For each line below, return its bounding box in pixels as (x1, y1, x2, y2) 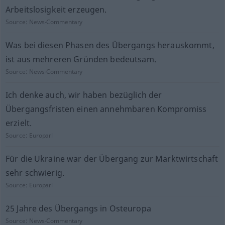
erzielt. (5, 118, 32, 129)
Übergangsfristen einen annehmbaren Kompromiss (5, 103, 207, 115)
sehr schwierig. (5, 167, 65, 178)
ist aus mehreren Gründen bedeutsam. (5, 54, 156, 65)
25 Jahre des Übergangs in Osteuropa (5, 203, 151, 214)
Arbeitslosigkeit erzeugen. (5, 4, 107, 15)
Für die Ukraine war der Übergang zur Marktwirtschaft (5, 153, 218, 164)
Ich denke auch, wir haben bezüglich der (5, 89, 162, 100)
